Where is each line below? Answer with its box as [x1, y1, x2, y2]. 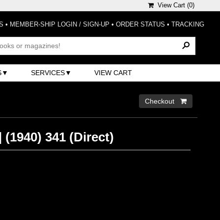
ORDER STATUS [116, 21, 165, 28]
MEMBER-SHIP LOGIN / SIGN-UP [10, 21, 110, 28]
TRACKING [171, 21, 204, 28]
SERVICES [31, 68, 65, 77]
